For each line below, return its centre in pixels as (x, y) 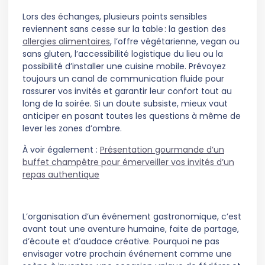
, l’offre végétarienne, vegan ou (175, 42)
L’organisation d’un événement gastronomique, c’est (132, 216)
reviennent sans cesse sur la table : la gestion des (124, 29)
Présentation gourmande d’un (162, 149)
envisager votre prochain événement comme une (127, 253)
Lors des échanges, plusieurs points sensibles (115, 17)
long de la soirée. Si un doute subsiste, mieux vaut (125, 104)
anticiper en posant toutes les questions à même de (132, 116)
